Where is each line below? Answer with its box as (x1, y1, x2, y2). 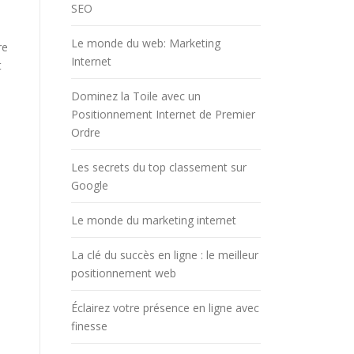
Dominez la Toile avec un (71, 88, 201, 104)
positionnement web (71, 265, 176, 281)
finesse (71, 318, 107, 333)
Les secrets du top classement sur (71, 159, 247, 175)
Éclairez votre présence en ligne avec (71, 299, 259, 315)
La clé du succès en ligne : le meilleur (71, 247, 258, 262)
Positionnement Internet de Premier (71, 106, 255, 122)
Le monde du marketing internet (71, 212, 236, 228)
